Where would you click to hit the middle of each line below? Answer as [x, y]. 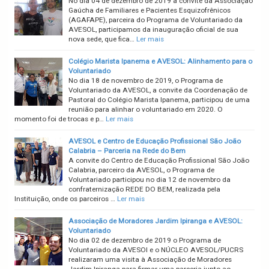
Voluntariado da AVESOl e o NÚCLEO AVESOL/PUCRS [156, 250]
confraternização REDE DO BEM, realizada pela [144, 189]
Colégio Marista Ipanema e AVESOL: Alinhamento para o [160, 62]
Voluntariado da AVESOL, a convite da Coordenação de [158, 90]
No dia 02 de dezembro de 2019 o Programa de [145, 240]
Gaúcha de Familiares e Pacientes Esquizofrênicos [150, 11]
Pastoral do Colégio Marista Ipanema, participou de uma [159, 100]
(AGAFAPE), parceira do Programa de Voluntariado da [156, 20]
